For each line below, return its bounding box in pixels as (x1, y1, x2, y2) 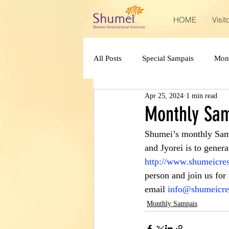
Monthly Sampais (147, 200, 197, 208)
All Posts (94, 54, 122, 62)
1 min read (186, 91, 217, 100)
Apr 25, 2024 (145, 91, 184, 100)
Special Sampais (142, 54, 194, 62)
